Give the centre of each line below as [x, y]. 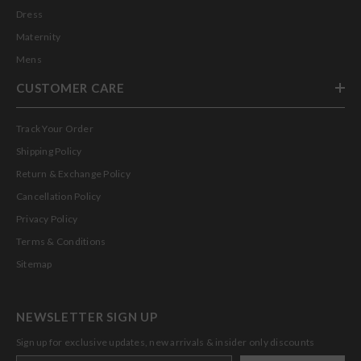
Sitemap [34, 264]
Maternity [39, 37]
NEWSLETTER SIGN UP [87, 317]
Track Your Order [79, 129]
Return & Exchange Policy [73, 174]
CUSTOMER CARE [71, 88]
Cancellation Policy [59, 196]
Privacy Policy [47, 219]
